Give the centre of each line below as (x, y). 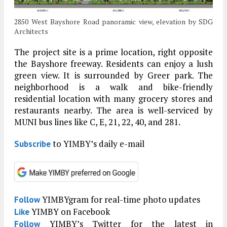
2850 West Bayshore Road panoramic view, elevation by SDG (113, 21)
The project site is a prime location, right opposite (113, 52)
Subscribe (32, 144)
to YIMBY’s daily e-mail (98, 143)
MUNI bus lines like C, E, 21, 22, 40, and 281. (97, 122)
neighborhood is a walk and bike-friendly (113, 87)
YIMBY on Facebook (70, 211)
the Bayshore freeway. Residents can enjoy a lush (113, 63)
